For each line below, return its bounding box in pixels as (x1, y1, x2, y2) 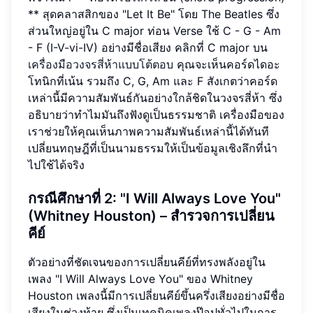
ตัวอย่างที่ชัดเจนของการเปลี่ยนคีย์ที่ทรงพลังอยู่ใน (28, 254, 265, 269)
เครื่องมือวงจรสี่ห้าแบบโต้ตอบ (28, 57, 173, 71)
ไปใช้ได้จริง (28, 157, 85, 172)
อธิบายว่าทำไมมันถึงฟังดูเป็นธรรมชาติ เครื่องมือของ (28, 107, 284, 122)
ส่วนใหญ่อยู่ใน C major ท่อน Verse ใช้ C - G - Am (28, 23, 281, 38)
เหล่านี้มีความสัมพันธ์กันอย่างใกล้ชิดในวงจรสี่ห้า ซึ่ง (28, 90, 282, 105)
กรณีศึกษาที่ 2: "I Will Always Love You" (28, 189, 281, 207)
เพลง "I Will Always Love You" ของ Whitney (28, 271, 253, 286)
